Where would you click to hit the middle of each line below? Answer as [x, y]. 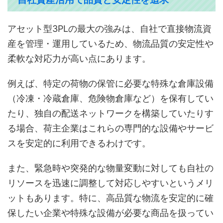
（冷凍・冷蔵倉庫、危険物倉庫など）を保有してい [111, 99]
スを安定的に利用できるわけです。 [79, 143]
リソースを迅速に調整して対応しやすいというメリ [111, 183]
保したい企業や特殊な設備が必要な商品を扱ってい [111, 213]
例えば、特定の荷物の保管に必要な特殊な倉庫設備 [111, 84]
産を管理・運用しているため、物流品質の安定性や [111, 44]
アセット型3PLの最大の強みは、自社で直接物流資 [110, 29]
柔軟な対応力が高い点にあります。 [79, 59]
